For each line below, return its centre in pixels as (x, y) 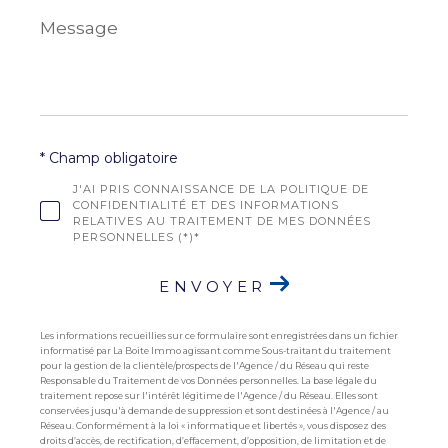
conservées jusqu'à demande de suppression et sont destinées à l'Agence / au (214, 411)
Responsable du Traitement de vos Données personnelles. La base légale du (208, 381)
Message (73, 22)
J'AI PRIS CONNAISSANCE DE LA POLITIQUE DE (220, 188)
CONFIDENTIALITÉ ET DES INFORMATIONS (205, 204)
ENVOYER (213, 287)
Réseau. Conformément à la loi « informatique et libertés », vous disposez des (213, 426)
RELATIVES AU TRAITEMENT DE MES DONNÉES (221, 220)
